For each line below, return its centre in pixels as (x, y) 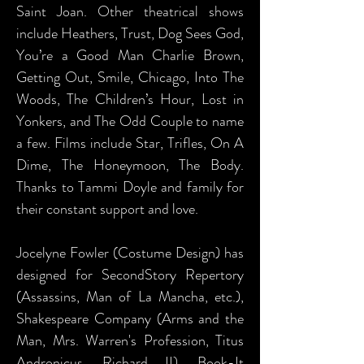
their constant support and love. (107, 209)
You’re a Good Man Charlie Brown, (130, 55)
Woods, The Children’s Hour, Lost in (130, 99)
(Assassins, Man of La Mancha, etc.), (130, 297)
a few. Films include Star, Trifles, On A (130, 143)
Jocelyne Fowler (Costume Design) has (130, 253)
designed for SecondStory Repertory (130, 275)
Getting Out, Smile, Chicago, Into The (130, 77)
